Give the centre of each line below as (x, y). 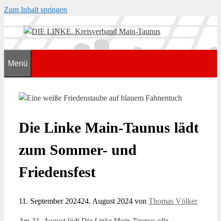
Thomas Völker (173, 201)
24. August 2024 (107, 201)
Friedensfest (57, 172)
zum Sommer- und (78, 149)
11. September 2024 (50, 201)
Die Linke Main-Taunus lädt (109, 127)
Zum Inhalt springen (36, 10)
